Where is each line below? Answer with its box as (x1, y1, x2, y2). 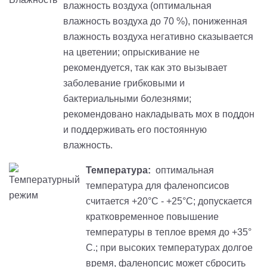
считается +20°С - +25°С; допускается (86, 196, 252, 207)
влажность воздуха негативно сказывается (63, 32, 253, 42)
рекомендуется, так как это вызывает (63, 63, 227, 73)
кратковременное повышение (86, 212, 219, 222)
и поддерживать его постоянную (63, 125, 207, 135)
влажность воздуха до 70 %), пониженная (63, 16, 247, 27)
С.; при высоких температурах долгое (86, 243, 253, 253)
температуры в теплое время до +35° (86, 227, 252, 238)
